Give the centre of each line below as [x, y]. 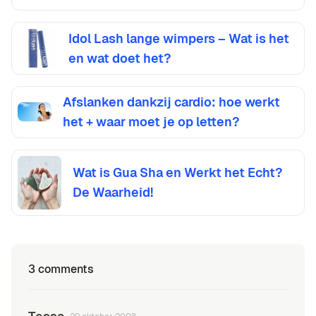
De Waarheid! [113, 192]
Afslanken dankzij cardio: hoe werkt [171, 102]
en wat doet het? [120, 58]
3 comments [61, 269]
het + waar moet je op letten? [151, 121]
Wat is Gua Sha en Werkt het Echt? [177, 172]
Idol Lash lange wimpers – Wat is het [179, 38]
